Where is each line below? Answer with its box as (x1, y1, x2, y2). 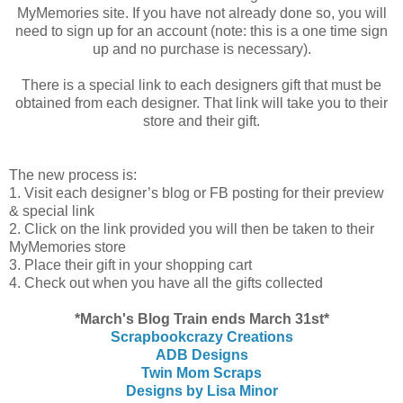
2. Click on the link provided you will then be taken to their (9, 220, 374, 237)
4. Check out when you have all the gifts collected (9, 274, 323, 291)
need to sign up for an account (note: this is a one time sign (15, 22, 388, 39)
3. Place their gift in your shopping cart (9, 256, 252, 273)
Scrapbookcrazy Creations (110, 328, 293, 345)
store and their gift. (143, 112, 260, 129)
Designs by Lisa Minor (125, 382, 278, 399)
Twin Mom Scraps (141, 364, 262, 381)
